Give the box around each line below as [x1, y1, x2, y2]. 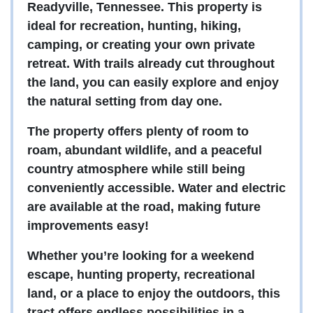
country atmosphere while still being [27, 162, 245, 177]
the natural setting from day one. [27, 94, 222, 109]
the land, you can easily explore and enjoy [27, 75, 279, 90]
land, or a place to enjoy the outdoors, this [27, 286, 280, 301]
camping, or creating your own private [27, 38, 255, 52]
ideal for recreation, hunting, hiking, [27, 19, 241, 34]
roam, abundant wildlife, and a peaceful [27, 143, 262, 158]
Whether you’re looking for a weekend [27, 249, 254, 263]
